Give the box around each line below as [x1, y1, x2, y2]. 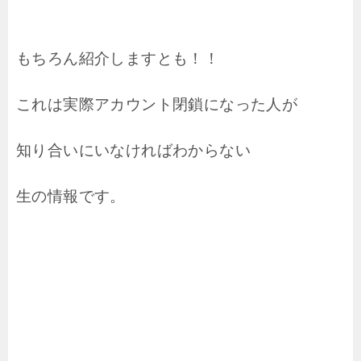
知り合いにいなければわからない [16, 141, 251, 159]
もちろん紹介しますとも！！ [16, 49, 220, 67]
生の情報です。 [16, 187, 126, 205]
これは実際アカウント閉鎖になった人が [16, 95, 298, 113]
